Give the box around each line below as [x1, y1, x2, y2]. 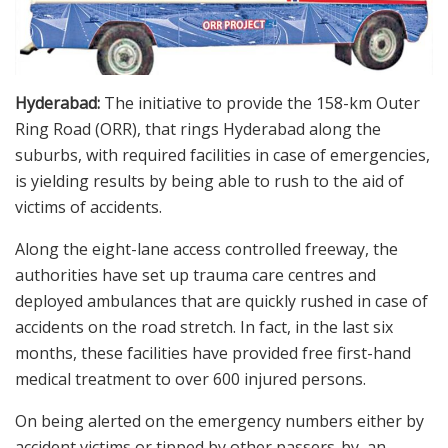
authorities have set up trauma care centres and [15, 263, 376, 286]
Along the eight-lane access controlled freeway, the [15, 237, 398, 260]
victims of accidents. [15, 195, 162, 218]
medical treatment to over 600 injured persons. [15, 367, 366, 390]
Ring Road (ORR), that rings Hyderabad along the [15, 117, 381, 140]
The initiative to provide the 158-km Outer [104, 91, 420, 114]
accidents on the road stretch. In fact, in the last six [15, 315, 393, 338]
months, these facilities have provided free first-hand [15, 341, 411, 364]
